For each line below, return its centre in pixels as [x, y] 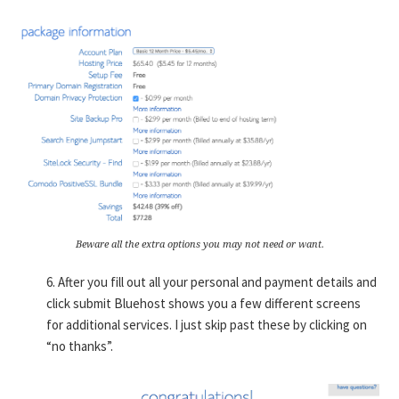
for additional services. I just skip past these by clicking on [207, 325]
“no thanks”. [80, 346]
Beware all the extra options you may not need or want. [199, 245]
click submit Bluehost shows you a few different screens [204, 304]
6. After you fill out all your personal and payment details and [212, 282]
